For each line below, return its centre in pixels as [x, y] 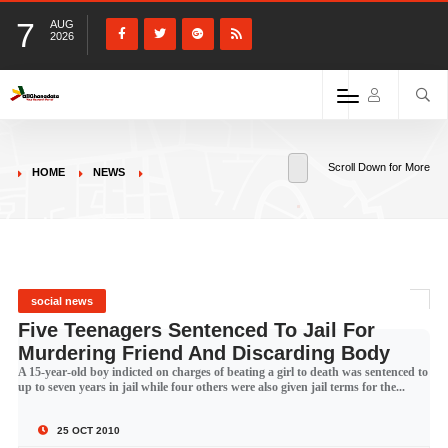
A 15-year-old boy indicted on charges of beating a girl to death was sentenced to [222, 372]
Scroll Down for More [379, 167]
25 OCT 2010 [86, 430]
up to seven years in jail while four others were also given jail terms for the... [211, 387]
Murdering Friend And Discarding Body [203, 353]
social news [61, 301]
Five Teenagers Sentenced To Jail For [196, 330]
